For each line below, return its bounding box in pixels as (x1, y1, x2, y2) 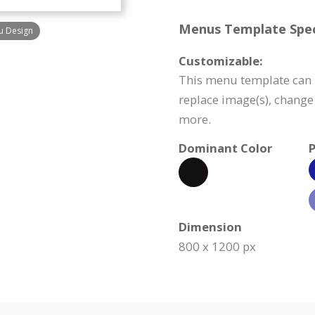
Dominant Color (179, 140, 272, 156)
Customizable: (179, 53, 263, 69)
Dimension (179, 219, 242, 235)
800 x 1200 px (179, 238, 256, 255)
